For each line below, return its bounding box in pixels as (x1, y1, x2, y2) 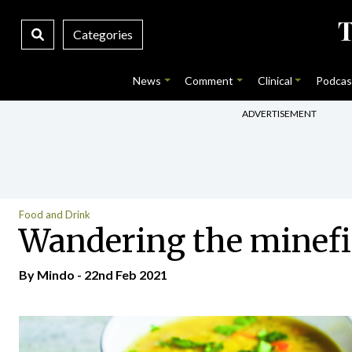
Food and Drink (19, 208, 90, 221)
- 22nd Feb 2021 (75, 267, 167, 282)
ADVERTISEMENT (242, 107, 317, 119)
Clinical (257, 74, 292, 87)
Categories (72, 27, 133, 42)
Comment (185, 74, 234, 87)
